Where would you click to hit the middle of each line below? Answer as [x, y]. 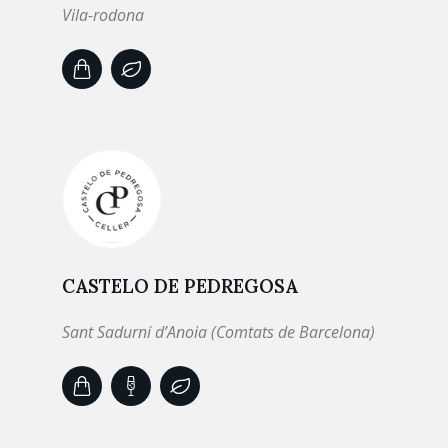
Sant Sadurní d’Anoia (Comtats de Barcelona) [218, 332]
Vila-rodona [103, 15]
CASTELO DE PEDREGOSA [180, 286]
